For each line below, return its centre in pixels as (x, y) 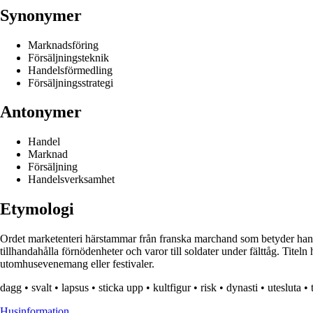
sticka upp (121, 288)
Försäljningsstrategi (71, 82)
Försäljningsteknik (68, 57)
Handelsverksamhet (71, 180)
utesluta (284, 288)
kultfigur (172, 288)
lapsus (75, 288)
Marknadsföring (63, 45)
